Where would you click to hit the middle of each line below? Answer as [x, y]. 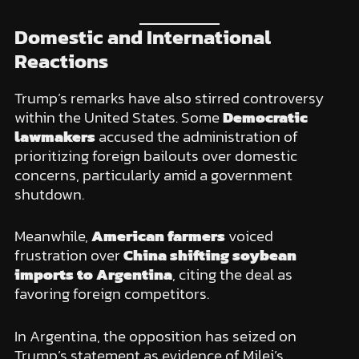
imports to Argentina [93, 275]
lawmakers [54, 136]
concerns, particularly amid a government [153, 175]
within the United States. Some [118, 117]
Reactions [61, 61]
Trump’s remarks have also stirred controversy [169, 98]
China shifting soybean [210, 256]
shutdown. [49, 194]
